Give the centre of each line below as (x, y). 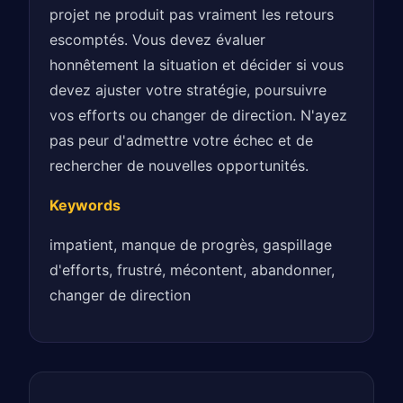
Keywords (85, 205)
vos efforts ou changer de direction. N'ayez (199, 115)
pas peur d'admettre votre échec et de (182, 140)
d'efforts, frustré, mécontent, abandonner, (193, 269)
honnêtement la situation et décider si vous (197, 64)
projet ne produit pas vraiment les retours (192, 14)
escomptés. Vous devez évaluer (158, 39)
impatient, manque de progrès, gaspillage (191, 244)
